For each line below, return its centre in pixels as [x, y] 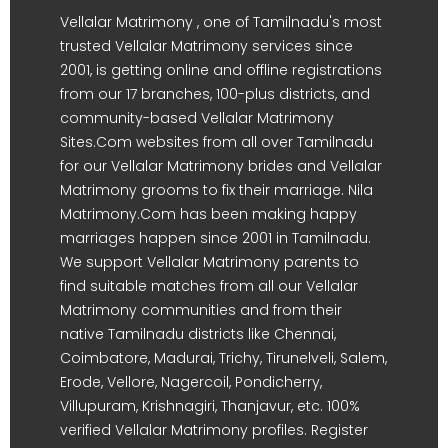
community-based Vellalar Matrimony [197, 117]
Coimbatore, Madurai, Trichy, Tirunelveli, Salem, [223, 357]
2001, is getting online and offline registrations [221, 69]
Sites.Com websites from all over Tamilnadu [216, 141]
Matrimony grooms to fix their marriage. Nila [216, 189]
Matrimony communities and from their [201, 309]
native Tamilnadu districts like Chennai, [198, 333]
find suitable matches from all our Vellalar [209, 285]
